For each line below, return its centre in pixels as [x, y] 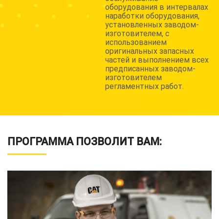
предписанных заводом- [150, 69]
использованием [136, 42]
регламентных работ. [144, 86]
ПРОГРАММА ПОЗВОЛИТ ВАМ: [85, 142]
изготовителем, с [137, 33]
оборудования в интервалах [157, 7]
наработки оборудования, [152, 16]
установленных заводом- [152, 25]
